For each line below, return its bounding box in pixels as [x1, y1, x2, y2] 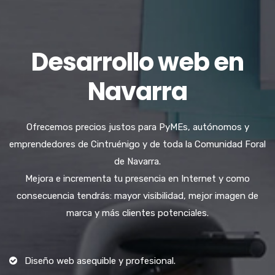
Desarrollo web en [31, 45, 244, 80]
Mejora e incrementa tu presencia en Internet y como [25, 173, 250, 185]
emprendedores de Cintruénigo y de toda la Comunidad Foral [9, 139, 266, 150]
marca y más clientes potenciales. [66, 207, 209, 219]
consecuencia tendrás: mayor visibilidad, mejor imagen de [17, 190, 258, 202]
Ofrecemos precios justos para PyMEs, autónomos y [26, 122, 249, 133]
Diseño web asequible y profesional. [25, 255, 176, 267]
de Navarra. [114, 156, 161, 168]
